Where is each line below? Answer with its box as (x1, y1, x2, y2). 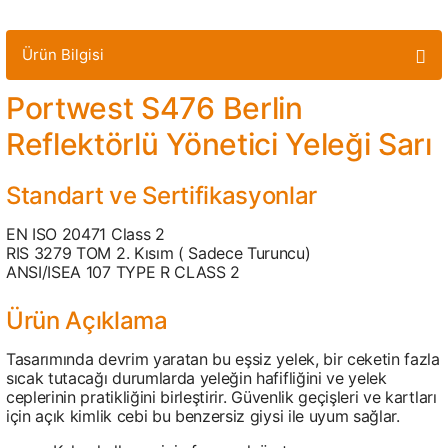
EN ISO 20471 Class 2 (6, 224, 165, 244)
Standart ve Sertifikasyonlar (6, 181, 318, 210)
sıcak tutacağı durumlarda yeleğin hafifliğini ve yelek (6, 368, 387, 388)
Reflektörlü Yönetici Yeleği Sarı (6, 126, 432, 162)
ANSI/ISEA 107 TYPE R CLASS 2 (6, 262, 241, 282)
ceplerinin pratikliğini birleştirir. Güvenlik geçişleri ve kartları (6, 387, 437, 407)
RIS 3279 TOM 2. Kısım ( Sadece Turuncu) (6, 243, 311, 263)
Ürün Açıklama (6, 306, 168, 335)
